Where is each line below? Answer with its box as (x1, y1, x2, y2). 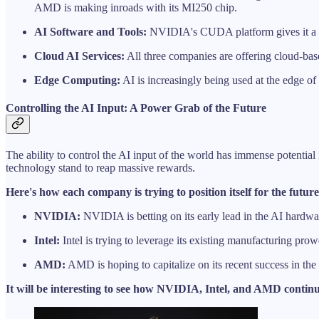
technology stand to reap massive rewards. (6, 162, 195, 174)
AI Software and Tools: (34, 25, 147, 38)
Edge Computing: (34, 73, 120, 86)
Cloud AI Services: (34, 49, 125, 62)
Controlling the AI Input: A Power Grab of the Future (6, 102, 266, 115)
